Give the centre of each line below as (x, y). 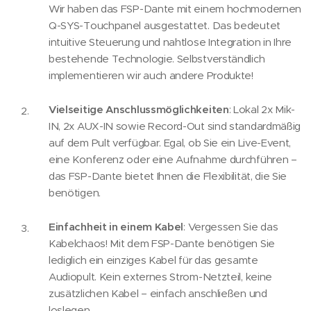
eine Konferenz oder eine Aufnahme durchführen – (173, 159)
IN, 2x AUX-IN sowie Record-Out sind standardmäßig (175, 126)
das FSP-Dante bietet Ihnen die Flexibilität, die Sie (168, 176)
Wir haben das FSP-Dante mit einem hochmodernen (175, 9)
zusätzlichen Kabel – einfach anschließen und (158, 293)
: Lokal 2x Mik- (262, 109)
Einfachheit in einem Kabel (116, 227)
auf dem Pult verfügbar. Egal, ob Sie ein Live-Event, (170, 143)
